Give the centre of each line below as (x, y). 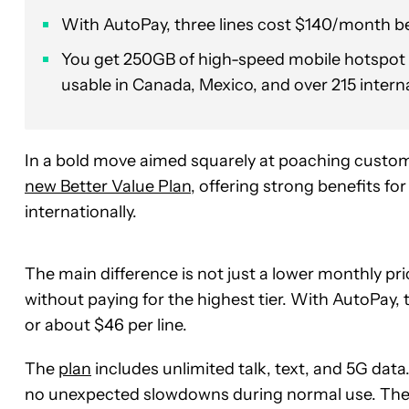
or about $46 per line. (106, 325)
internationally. (81, 211)
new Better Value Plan (108, 186)
